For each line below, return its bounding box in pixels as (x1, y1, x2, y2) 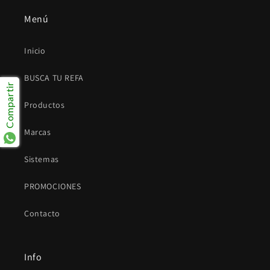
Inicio (24, 45, 46, 56)
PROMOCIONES (24, 181, 81, 192)
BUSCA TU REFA (24, 72, 84, 83)
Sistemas (24, 154, 59, 165)
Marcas (24, 127, 51, 137)
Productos (24, 99, 65, 110)
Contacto (24, 208, 60, 219)
